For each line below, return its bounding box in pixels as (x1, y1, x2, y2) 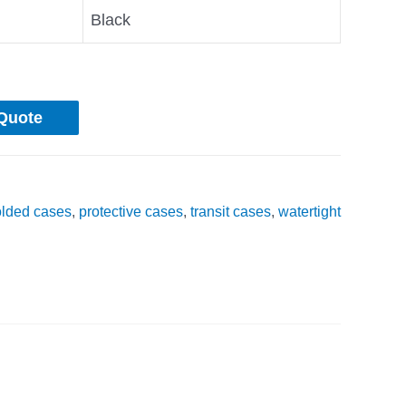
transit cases (190, 202, 271, 219)
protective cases (79, 202, 183, 219)
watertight (278, 202, 341, 219)
